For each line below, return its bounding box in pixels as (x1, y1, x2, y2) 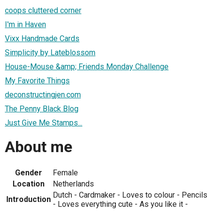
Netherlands (53, 179, 94, 188)
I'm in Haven (5, 19, 46, 29)
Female (53, 168, 78, 177)
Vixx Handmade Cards (5, 33, 79, 43)
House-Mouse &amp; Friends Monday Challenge (5, 62, 169, 71)
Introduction (6, 194, 51, 204)
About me (5, 138, 72, 156)
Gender (15, 168, 42, 177)
